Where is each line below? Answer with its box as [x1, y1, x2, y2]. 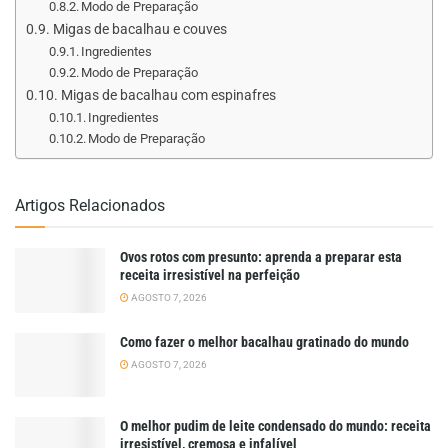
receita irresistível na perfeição [120, 267, 300, 284]
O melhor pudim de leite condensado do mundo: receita [120, 418, 431, 435]
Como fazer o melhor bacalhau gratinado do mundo [120, 333, 409, 350]
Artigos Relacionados [15, 196, 165, 216]
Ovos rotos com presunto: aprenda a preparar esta [120, 249, 402, 266]
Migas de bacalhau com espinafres [60, 86, 276, 104]
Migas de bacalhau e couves [52, 20, 227, 38]
